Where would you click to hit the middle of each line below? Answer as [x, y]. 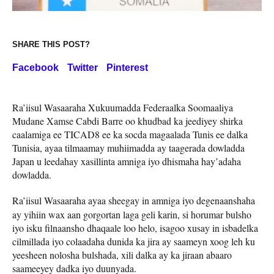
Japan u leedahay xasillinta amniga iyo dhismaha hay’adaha [127, 161]
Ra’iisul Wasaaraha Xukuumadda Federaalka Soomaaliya [123, 107]
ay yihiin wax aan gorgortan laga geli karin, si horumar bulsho [132, 214]
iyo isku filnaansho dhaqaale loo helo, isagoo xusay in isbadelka [135, 228]
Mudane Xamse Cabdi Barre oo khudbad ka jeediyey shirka [128, 120]
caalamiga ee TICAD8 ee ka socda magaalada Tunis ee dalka [130, 134]
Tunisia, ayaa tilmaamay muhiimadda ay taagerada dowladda [128, 147]
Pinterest [127, 67]
